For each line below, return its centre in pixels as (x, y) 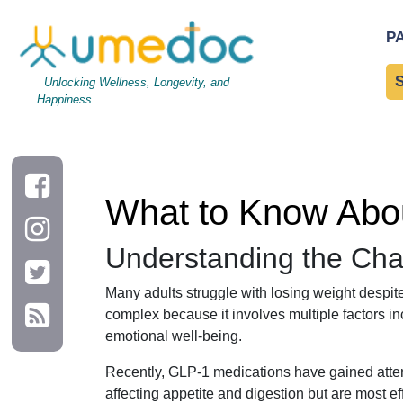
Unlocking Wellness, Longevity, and (134, 82)
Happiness (65, 99)
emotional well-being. (174, 336)
